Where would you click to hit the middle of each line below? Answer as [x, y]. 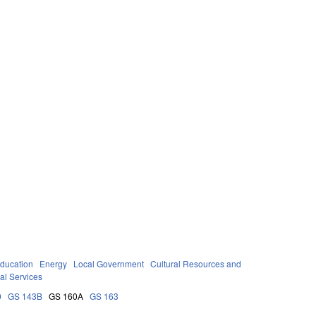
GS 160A [66, 296]
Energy [54, 263]
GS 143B [25, 296]
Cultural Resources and [196, 263]
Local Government [109, 263]
